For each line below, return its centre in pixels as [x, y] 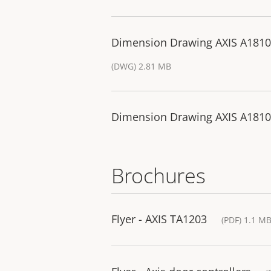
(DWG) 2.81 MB [141, 67]
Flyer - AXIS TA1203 [159, 219]
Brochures [158, 176]
